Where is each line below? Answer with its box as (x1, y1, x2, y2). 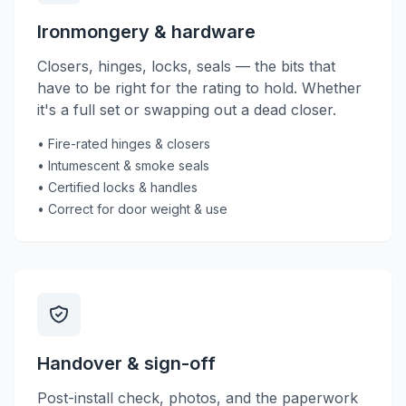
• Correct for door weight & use (37, 201, 227, 217)
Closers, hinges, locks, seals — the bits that (37, 57, 335, 75)
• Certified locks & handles (37, 179, 198, 195)
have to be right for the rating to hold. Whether (37, 79, 362, 97)
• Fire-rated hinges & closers (37, 136, 210, 151)
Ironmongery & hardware (37, 21, 256, 43)
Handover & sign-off (37, 353, 216, 374)
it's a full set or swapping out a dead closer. (37, 101, 336, 119)
